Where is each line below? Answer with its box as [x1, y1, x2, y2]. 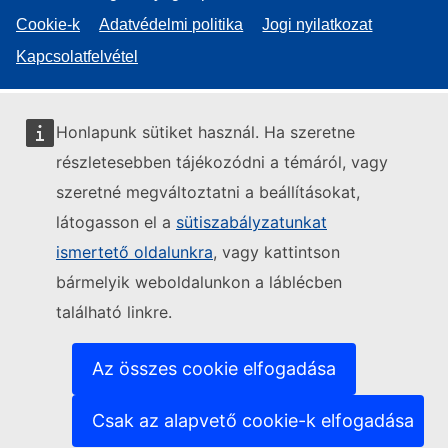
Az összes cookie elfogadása [92, 358, 336, 379]
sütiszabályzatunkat [176, 212, 327, 232]
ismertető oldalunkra [56, 242, 213, 262]
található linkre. [56, 302, 172, 322]
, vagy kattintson [213, 242, 340, 262]
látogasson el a [56, 212, 176, 232]
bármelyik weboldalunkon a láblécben [56, 272, 342, 292]
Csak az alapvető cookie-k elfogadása [92, 410, 414, 431]
